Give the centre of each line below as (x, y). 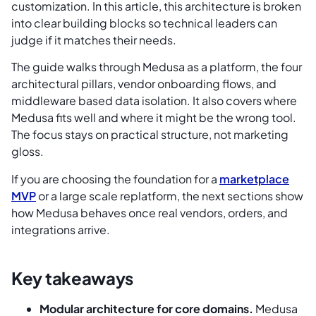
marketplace (254, 178)
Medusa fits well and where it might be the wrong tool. (154, 118)
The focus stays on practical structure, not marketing (150, 135)
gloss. (28, 152)
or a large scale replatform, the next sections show (170, 195)
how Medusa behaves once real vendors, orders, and (150, 212)
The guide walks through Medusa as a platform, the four (157, 67)
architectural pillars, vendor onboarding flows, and (144, 84)
